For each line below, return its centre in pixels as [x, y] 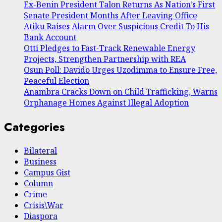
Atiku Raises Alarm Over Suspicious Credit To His [116, 27]
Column [38, 184]
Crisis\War [44, 205]
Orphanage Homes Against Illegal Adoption [106, 103]
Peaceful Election [56, 81]
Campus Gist [47, 173]
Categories [34, 127]
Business [40, 162]
